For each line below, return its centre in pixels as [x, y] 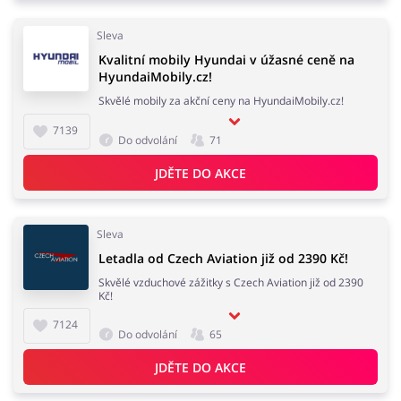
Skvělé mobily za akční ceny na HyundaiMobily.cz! [221, 101]
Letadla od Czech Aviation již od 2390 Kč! [223, 258]
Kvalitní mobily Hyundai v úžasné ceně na [226, 60]
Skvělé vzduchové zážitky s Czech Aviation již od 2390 [231, 282]
